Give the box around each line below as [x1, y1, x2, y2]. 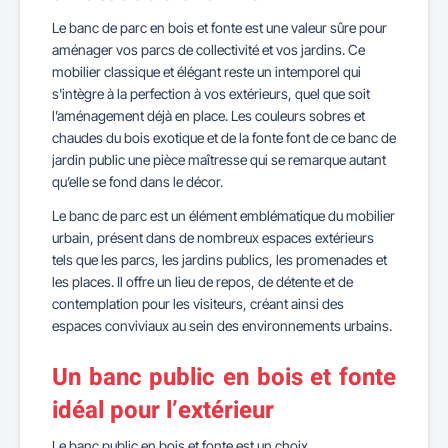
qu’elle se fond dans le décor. [52, 173, 223, 190]
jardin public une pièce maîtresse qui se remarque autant [52, 151, 386, 168]
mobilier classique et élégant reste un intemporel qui [52, 63, 361, 80]
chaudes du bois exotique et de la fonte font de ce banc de [52, 129, 396, 146]
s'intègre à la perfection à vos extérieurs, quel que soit [52, 85, 370, 102]
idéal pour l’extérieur [52, 393, 274, 428]
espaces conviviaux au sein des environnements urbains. [52, 317, 392, 334]
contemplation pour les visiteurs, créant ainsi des [52, 295, 344, 312]
